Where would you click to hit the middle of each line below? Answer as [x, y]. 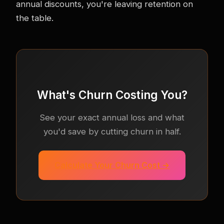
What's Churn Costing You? [112, 94]
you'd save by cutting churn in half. [112, 131]
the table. [35, 18]
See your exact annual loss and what [112, 117]
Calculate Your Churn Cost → [112, 165]
